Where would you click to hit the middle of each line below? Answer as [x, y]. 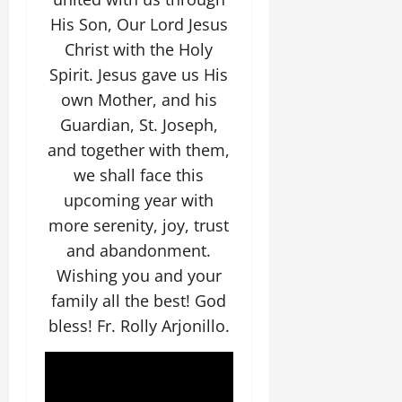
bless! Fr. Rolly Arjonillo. [139, 326]
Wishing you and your [139, 275]
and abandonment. [139, 250]
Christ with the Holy [139, 49]
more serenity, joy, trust [139, 225]
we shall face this [139, 175]
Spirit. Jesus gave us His [139, 74]
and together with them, [139, 150]
